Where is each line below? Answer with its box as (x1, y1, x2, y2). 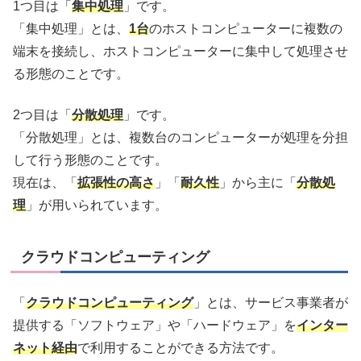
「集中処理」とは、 (13, 22, 129, 36)
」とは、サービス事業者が (193, 296, 348, 310)
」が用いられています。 (26, 197, 168, 212)
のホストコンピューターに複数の (149, 22, 342, 36)
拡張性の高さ (77, 175, 155, 189)
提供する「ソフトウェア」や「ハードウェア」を (13, 318, 297, 333)
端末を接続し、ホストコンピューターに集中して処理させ (13, 44, 348, 59)
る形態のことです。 (13, 67, 129, 81)
